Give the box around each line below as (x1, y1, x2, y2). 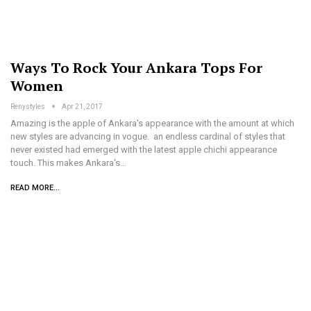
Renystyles (10, 103, 47, 111)
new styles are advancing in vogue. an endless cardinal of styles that (10, 131, 285, 142)
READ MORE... (10, 183, 60, 193)
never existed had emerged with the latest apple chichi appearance (10, 144, 277, 155)
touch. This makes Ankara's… (10, 158, 126, 169)
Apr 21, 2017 (62, 103, 103, 111)
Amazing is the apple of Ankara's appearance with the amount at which (10, 118, 294, 129)
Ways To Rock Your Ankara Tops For (10, 58, 262, 78)
